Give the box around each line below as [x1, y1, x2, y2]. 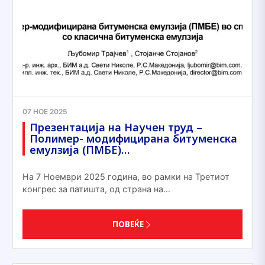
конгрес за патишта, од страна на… [22, 184, 170, 194]
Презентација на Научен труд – [30, 120, 202, 134]
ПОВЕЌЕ [112, 218, 144, 230]
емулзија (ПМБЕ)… [30, 143, 130, 157]
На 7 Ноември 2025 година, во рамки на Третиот [22, 172, 230, 182]
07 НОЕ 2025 [22, 107, 67, 116]
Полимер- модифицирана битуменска [30, 131, 237, 146]
